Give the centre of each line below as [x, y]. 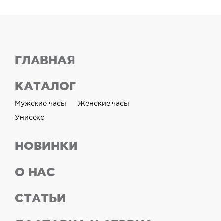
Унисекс [30, 118]
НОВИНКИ [46, 146]
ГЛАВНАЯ [45, 60]
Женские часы [104, 104]
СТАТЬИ [40, 198]
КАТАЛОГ [45, 86]
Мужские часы [40, 104]
